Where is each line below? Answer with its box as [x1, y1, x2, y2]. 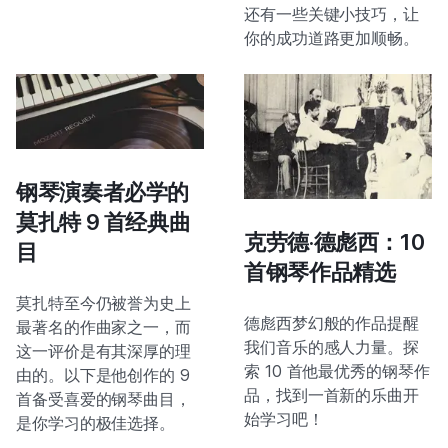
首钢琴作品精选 [244, 259, 396, 286]
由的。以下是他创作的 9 [16, 365, 190, 386]
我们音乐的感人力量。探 [244, 337, 420, 358]
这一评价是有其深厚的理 [16, 341, 192, 362]
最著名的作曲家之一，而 [16, 317, 192, 338]
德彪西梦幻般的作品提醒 [244, 313, 420, 334]
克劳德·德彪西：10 [244, 229, 425, 256]
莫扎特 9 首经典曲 [16, 209, 191, 236]
